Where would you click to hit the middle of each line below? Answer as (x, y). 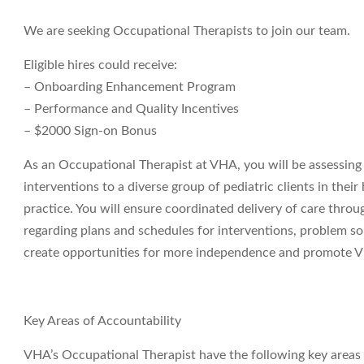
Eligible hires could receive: (100, 65)
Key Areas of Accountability (102, 321)
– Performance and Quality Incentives (131, 109)
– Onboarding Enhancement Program (130, 87)
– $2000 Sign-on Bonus (90, 131)
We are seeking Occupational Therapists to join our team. (187, 31)
